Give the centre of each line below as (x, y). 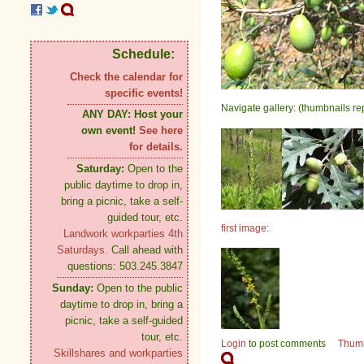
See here (161, 131)
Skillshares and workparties (118, 353)
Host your (158, 115)
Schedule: (143, 54)
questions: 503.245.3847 (125, 266)
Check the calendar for (126, 77)
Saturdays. (84, 250)
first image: (245, 228)
